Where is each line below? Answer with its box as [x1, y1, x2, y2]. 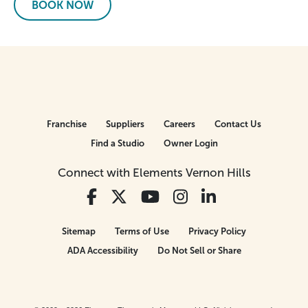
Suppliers [106, 118, 144, 129]
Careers [164, 118, 195, 129]
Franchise [47, 118, 87, 129]
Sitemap [62, 225, 96, 236]
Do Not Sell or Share [157, 245, 241, 256]
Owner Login [163, 137, 218, 148]
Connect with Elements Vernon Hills [57, 166, 251, 179]
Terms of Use [115, 225, 169, 236]
